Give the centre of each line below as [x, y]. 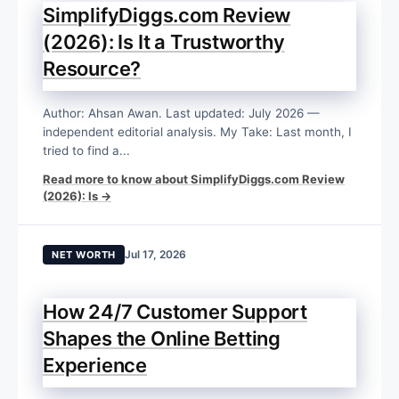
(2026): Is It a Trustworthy [164, 42]
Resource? [92, 69]
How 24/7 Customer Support [175, 312]
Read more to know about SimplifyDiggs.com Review [194, 179]
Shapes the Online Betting [162, 339]
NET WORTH [84, 255]
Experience [95, 366]
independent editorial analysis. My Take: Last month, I [197, 132]
